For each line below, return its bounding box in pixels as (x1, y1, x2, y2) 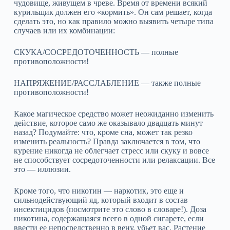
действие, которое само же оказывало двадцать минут (13, 119, 203, 127)
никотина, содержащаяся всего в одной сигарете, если (13, 214, 204, 223)
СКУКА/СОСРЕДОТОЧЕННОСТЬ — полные (13, 48, 178, 56)
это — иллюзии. (13, 165, 71, 174)
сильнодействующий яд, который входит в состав (13, 196, 188, 204)
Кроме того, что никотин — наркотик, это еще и (13, 186, 184, 195)
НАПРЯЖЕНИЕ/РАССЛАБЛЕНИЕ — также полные (13, 79, 201, 87)
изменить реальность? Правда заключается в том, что (13, 137, 200, 146)
